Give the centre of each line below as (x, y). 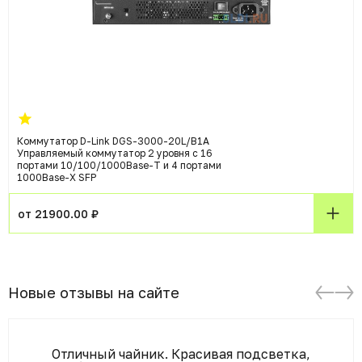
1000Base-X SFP (57, 177)
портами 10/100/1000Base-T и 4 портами (119, 165)
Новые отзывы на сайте (94, 293)
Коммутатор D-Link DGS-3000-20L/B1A (113, 141)
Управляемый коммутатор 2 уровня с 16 (115, 153)
